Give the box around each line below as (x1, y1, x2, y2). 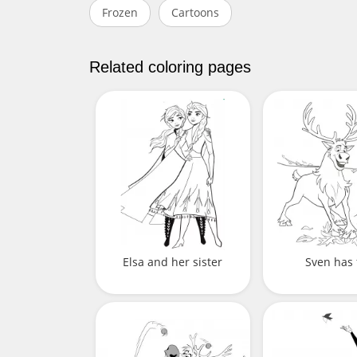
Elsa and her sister (123, 253, 223, 269)
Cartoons (171, 5, 219, 21)
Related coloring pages (89, 58, 251, 76)
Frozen (102, 5, 138, 21)
